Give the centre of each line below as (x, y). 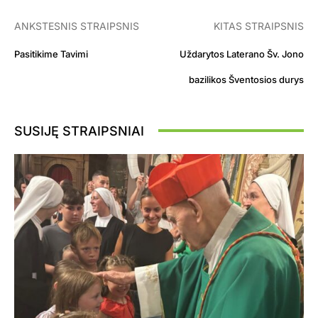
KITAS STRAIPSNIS (258, 26)
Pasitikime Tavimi (51, 54)
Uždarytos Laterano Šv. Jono (241, 54)
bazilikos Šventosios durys (246, 79)
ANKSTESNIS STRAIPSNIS (77, 26)
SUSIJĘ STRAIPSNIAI (79, 131)
